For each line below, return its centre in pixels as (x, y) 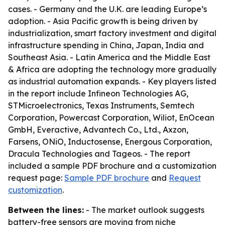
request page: (36, 178)
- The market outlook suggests (144, 210)
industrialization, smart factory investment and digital (112, 33)
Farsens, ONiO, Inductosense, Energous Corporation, (110, 142)
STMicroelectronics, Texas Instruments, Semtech (101, 105)
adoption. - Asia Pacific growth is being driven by (103, 21)
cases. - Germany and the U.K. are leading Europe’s (107, 9)
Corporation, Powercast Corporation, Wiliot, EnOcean (111, 118)
